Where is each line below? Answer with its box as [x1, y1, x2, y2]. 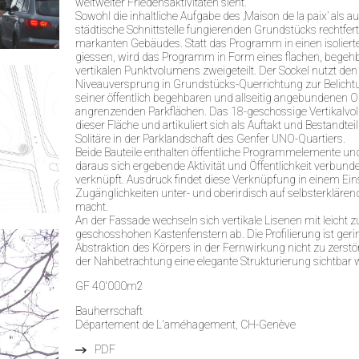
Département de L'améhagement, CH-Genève [75, 318, 296, 331]
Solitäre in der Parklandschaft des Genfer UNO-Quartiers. [75, 132, 345, 145]
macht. [75, 200, 108, 213]
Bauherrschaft [75, 305, 143, 317]
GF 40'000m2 [75, 280, 143, 292]
